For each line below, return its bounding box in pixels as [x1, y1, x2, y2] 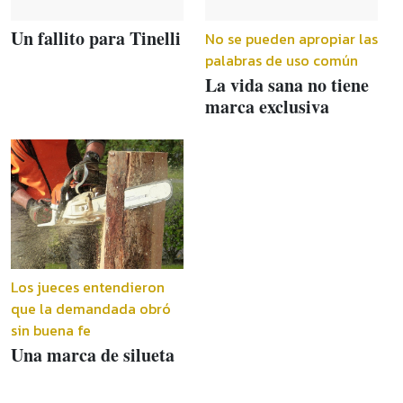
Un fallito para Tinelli [11, 24, 181, 51]
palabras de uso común [205, 49, 358, 71]
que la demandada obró [11, 297, 171, 319]
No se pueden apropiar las [205, 27, 378, 49]
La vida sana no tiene [205, 71, 369, 98]
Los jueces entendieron [11, 275, 165, 298]
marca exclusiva [205, 93, 329, 120]
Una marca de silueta [11, 341, 175, 368]
